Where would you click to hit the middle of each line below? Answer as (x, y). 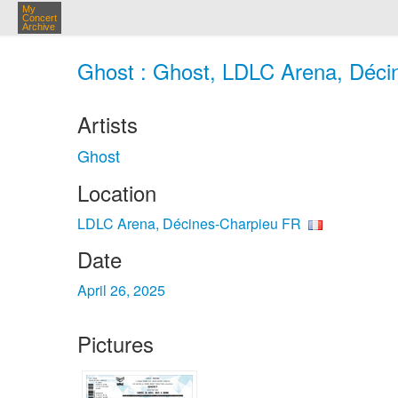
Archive (39, 27)
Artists (107, 124)
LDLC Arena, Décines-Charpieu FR (189, 223)
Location (117, 192)
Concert (40, 18)
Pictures (115, 343)
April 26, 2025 (121, 290)
